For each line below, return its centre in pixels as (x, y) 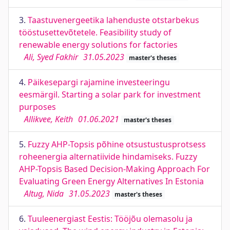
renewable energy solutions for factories (98, 45)
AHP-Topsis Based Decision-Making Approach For (114, 169)
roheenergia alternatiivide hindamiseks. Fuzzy (108, 157)
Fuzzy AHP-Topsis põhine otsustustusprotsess (117, 144)
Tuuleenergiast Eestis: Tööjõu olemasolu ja (110, 219)
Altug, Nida (44, 194)
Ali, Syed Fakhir (51, 57)
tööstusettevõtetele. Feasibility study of (95, 32)
